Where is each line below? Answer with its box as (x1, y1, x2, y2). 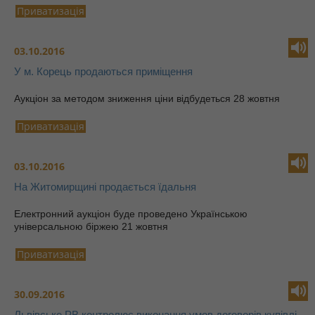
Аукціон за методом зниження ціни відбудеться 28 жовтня (14, 93, 283, 104)
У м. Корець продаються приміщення (14, 65, 193, 77)
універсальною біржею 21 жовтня (14, 221, 171, 232)
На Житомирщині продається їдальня (14, 181, 196, 193)
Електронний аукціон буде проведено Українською (14, 208, 247, 219)
